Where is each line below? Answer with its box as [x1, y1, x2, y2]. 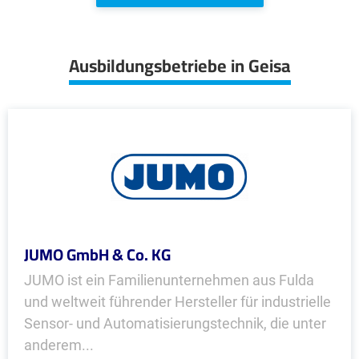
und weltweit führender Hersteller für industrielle [24, 293, 331, 310]
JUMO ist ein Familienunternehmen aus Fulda [24, 272, 314, 288]
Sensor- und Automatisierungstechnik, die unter [24, 315, 326, 332]
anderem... [24, 337, 94, 353]
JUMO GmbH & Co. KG [24, 240, 171, 269]
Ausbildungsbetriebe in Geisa [68, 49, 291, 83]
